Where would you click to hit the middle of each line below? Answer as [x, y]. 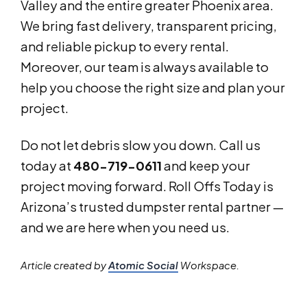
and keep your [206, 166]
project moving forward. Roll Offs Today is [147, 186]
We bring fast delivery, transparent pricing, [149, 26]
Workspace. [209, 266]
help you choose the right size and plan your [153, 88]
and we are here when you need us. [125, 228]
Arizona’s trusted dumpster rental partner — [152, 207]
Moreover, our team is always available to [145, 67]
